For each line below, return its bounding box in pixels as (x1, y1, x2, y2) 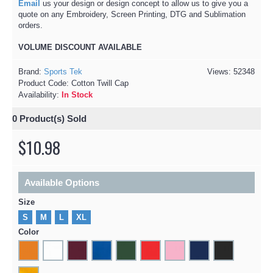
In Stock (62, 90, 93, 99)
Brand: (18, 66, 44, 76)
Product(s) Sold (17, 113, 87, 124)
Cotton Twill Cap (71, 78, 129, 88)
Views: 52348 (207, 66, 255, 76)
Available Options (24, 177, 99, 188)
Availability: (18, 90, 62, 99)
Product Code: (18, 78, 71, 88)
